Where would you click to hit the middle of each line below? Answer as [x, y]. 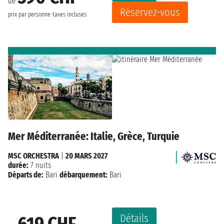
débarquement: [83, 175]
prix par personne [29, 14]
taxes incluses [69, 14]
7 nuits [40, 165]
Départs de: [26, 175]
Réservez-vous [150, 12]
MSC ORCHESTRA [33, 156]
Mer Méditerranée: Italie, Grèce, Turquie [94, 136]
